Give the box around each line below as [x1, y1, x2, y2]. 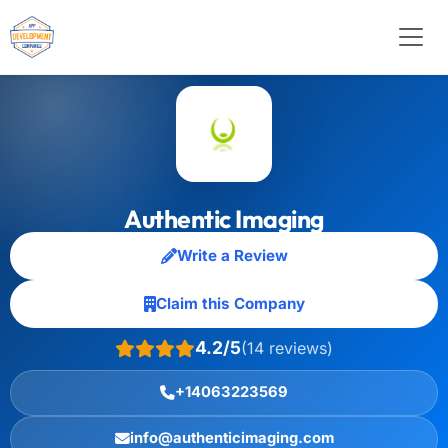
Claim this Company [155, 294, 305, 313]
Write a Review [176, 246, 288, 265]
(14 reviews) [241, 337, 333, 358]
